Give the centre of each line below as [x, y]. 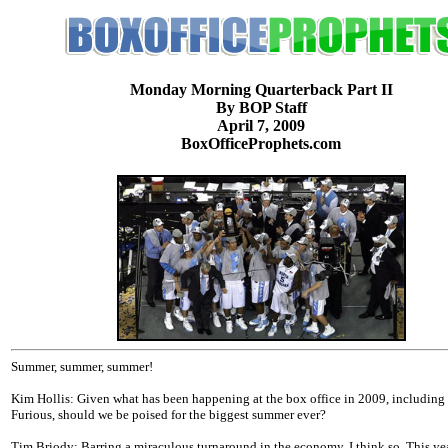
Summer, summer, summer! [82, 367]
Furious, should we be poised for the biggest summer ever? [168, 415]
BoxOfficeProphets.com [261, 144]
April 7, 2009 [261, 126]
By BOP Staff [261, 108]
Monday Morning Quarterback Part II [261, 90]
